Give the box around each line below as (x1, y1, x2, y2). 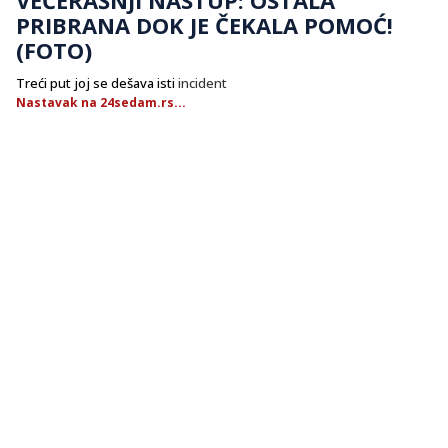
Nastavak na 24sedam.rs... (16, 93, 186, 111)
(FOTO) (16, 34, 92, 65)
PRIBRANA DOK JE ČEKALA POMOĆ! (16, 9, 393, 40)
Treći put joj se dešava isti (16, 73, 178, 92)
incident (178, 73, 227, 92)
